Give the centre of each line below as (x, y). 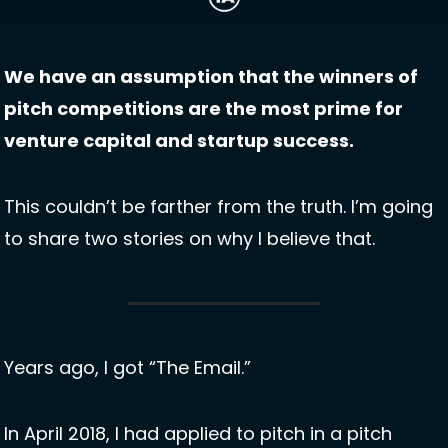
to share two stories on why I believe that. (189, 239)
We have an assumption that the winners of (211, 77)
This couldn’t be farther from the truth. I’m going (218, 207)
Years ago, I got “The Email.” (127, 368)
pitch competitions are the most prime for (203, 109)
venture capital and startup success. (181, 141)
